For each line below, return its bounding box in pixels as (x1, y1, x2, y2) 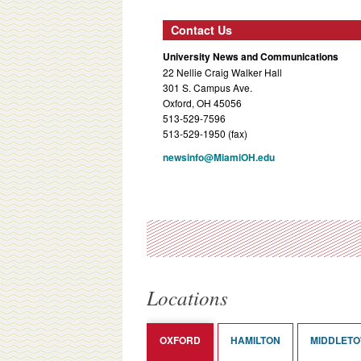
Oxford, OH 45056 (163, 95, 242, 110)
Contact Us (171, 21, 232, 38)
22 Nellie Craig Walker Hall (163, 64, 282, 79)
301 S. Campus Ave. (163, 80, 252, 94)
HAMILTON (230, 332, 280, 347)
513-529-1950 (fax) (163, 126, 247, 140)
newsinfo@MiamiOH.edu (163, 149, 275, 164)
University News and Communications (163, 48, 338, 64)
